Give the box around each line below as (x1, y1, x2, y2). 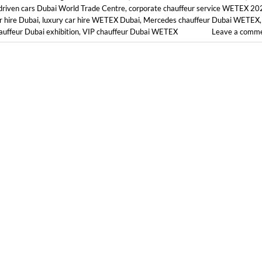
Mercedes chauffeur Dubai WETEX (143, 15, 260, 25)
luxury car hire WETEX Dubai (42, 15, 140, 25)
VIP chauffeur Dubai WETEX (82, 26, 178, 36)
